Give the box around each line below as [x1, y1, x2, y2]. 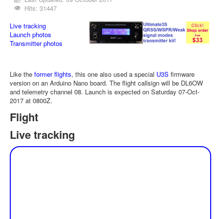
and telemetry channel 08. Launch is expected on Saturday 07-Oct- [10, 87, 199, 96]
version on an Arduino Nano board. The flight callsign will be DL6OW [10, 78, 203, 88]
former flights [34, 69, 71, 79]
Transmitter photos [10, 39, 63, 48]
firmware [169, 69, 195, 79]
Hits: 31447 [24, 3, 57, 13]
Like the [10, 69, 34, 79]
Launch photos [10, 30, 51, 39]
